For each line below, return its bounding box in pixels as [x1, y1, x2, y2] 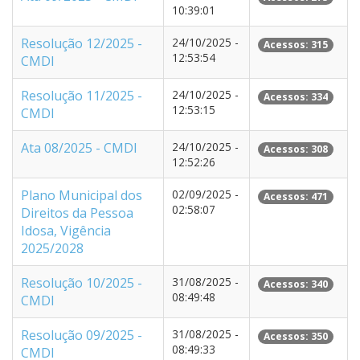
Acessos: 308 [264, 142, 328, 156]
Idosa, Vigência [21, 222, 111, 239]
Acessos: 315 [264, 38, 328, 51]
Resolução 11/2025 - [21, 87, 142, 104]
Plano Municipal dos [21, 186, 142, 204]
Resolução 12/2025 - [21, 35, 142, 52]
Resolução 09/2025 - [21, 326, 142, 344]
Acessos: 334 [264, 90, 328, 104]
